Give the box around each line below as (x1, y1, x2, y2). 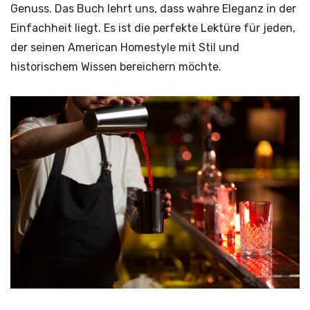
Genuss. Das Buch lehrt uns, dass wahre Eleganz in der (10, 2, 296, 16)
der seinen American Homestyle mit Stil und (10, 41, 239, 55)
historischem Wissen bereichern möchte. (10, 60, 221, 74)
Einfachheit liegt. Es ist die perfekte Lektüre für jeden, (10, 21, 295, 35)
